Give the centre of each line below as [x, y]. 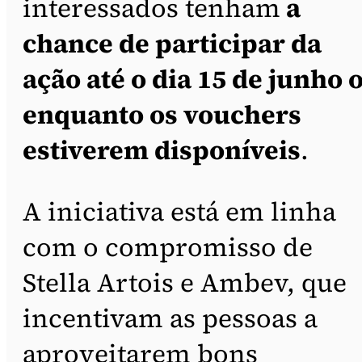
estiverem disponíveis [162, 150]
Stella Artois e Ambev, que [185, 282]
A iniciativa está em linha [179, 211]
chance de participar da [172, 43]
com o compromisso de [168, 247]
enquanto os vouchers [162, 114]
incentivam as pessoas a [170, 318]
